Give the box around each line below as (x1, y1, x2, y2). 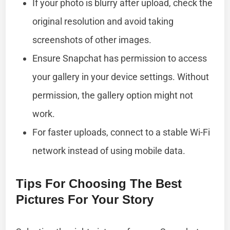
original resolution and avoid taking (32, 15, 174, 27)
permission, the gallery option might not (32, 89, 194, 101)
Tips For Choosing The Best (16, 176, 182, 190)
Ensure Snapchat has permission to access (32, 52, 207, 64)
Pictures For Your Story (16, 192, 154, 206)
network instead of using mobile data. (32, 145, 186, 156)
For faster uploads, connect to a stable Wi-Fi (32, 126, 210, 138)
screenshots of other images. (32, 34, 152, 45)
